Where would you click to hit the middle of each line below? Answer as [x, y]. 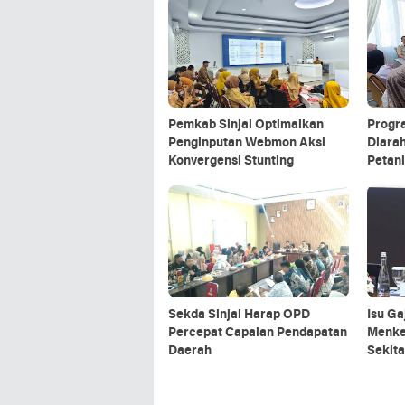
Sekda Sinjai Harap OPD [239, 315]
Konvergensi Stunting [231, 161]
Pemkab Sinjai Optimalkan [246, 125]
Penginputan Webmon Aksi [247, 143]
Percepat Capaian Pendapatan [258, 333]
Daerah [190, 351]
